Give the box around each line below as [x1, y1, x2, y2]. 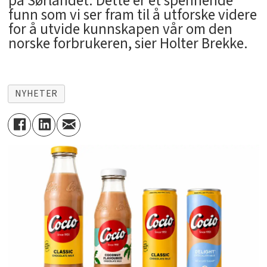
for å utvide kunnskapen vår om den [8, 18, 232, 41]
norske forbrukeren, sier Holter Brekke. [8, 33, 248, 55]
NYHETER [15, 87, 58, 101]
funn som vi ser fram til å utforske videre [8, 4, 257, 26]
